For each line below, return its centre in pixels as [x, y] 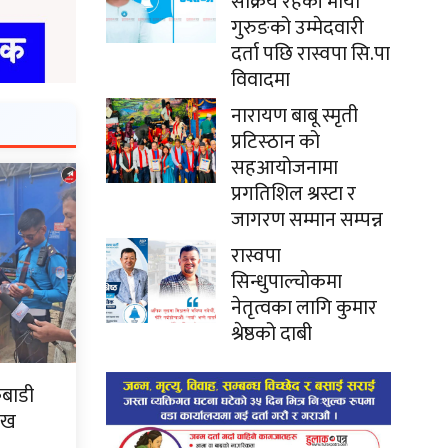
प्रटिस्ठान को [275, 141]
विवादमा [260, 79]
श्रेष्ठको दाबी [271, 333]
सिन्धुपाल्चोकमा [286, 281]
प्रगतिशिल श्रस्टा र [293, 193]
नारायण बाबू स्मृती [294, 115]
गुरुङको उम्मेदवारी [297, 27]
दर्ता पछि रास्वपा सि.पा [310, 53]
